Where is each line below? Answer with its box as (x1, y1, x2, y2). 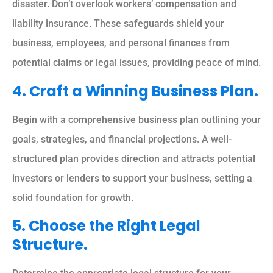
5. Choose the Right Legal (12, 216, 200, 236)
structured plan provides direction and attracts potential (12, 152, 255, 165)
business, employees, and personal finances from (12, 37, 230, 49)
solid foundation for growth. (12, 191, 133, 204)
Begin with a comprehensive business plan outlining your (12, 113, 261, 126)
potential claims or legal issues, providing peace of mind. (12, 57, 261, 69)
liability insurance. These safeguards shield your (12, 18, 224, 30)
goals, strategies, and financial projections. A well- (12, 133, 232, 145)
